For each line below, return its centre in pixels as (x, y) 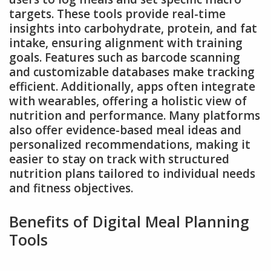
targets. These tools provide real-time (117, 14)
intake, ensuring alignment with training (126, 43)
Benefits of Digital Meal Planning (129, 222)
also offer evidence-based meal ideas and (125, 130)
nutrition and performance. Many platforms (135, 115)
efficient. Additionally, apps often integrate (132, 86)
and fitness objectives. (71, 188)
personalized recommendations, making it (130, 144)
